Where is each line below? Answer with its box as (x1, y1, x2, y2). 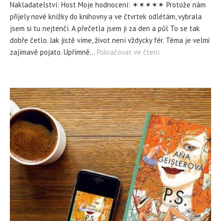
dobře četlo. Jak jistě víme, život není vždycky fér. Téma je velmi (10, 36, 210, 45)
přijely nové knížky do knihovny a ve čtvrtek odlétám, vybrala (10, 12, 202, 21)
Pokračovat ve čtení (97, 47, 159, 57)
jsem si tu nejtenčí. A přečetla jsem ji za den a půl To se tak (10, 24, 200, 33)
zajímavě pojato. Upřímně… (10, 47, 97, 57)
